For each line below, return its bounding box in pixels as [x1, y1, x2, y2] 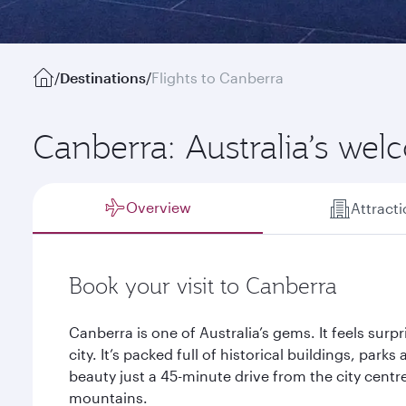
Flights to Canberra [151, 69, 284, 86]
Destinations [60, 69, 146, 86]
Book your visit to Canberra [69, 271, 337, 300]
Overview [126, 198, 192, 216]
